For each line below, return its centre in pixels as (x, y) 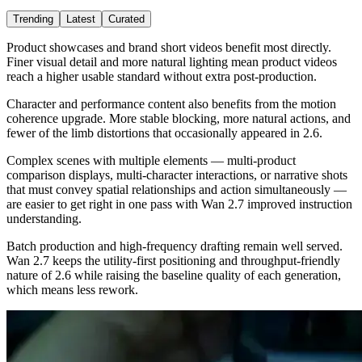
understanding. (44, 218)
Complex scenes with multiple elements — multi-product (151, 160)
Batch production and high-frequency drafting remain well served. (175, 246)
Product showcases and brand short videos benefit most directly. (169, 47)
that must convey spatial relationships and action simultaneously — (177, 189)
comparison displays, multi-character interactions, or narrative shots (177, 175)
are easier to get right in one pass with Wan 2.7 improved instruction (179, 204)
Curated (126, 19)
